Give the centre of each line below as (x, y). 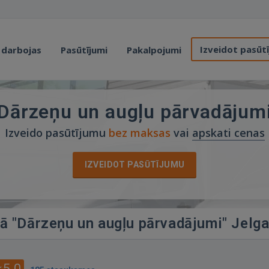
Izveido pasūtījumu (56, 133)
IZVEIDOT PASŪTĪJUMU (134, 165)
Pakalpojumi (154, 50)
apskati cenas (228, 133)
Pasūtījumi (84, 50)
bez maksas (139, 133)
